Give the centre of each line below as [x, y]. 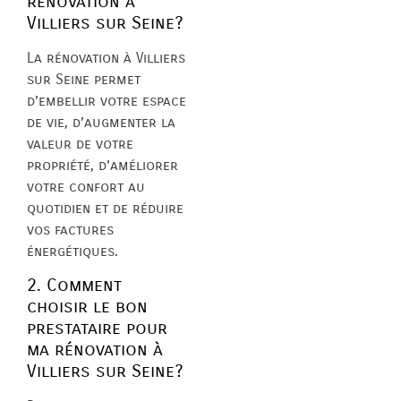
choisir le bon [87, 307]
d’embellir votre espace [107, 100]
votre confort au [86, 186]
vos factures [70, 229]
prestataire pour [97, 328]
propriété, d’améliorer [102, 165]
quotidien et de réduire [105, 208]
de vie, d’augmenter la [101, 122]
